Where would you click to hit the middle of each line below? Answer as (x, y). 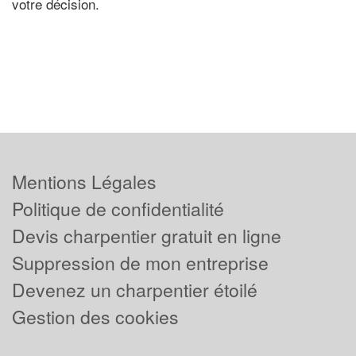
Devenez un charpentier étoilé (135, 290)
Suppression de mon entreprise (140, 263)
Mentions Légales (84, 182)
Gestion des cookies (95, 317)
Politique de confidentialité (118, 209)
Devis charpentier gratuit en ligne (147, 236)
